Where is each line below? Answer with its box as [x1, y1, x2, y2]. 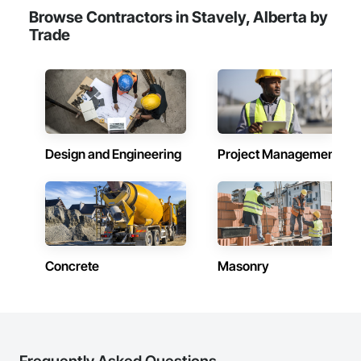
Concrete [45, 258, 99, 274]
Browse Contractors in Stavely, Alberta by [29, 7, 328, 27]
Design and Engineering [45, 146, 181, 162]
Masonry [218, 258, 269, 274]
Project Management [218, 146, 339, 162]
